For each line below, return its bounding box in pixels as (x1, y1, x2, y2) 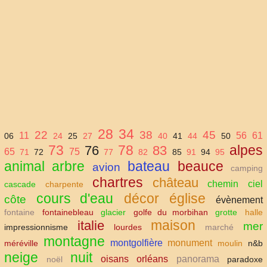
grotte (215, 207, 238, 217)
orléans (136, 253, 168, 264)
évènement (216, 194, 263, 205)
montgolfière (110, 237, 163, 248)
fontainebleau (42, 207, 94, 217)
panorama (176, 253, 219, 264)
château (152, 175, 198, 190)
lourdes (113, 222, 142, 232)
